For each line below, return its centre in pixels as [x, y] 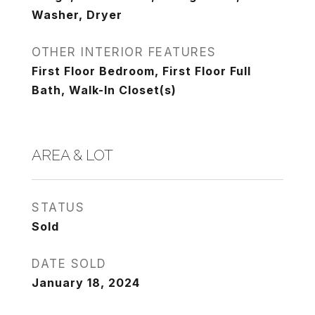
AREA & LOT [72, 155]
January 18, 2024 [86, 283]
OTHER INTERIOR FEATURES [124, 52]
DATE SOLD [69, 264]
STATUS [58, 207]
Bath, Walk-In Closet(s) [104, 90]
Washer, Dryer [77, 15]
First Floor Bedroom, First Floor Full [141, 71]
